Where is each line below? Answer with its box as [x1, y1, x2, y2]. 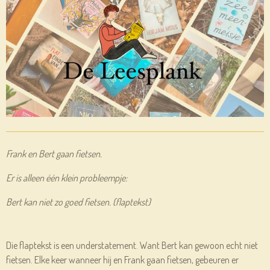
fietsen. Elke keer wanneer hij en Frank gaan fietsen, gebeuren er [6, 254, 239, 266]
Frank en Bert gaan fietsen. [6, 148, 102, 160]
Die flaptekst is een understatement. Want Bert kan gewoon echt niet [6, 239, 258, 252]
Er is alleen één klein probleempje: [6, 172, 127, 184]
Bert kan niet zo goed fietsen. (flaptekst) [6, 196, 151, 209]
